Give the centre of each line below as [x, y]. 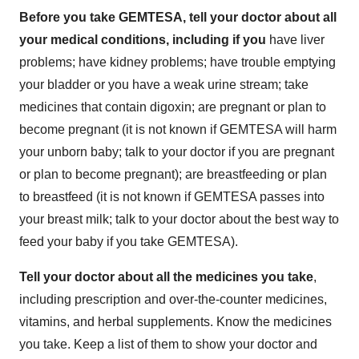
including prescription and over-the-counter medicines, [173, 299]
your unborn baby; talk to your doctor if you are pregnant [177, 151]
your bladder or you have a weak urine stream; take [164, 84]
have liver [297, 39]
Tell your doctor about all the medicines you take [166, 276]
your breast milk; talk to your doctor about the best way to [179, 219]
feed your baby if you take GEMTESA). [129, 241]
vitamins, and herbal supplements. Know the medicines [175, 321]
